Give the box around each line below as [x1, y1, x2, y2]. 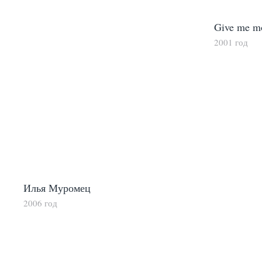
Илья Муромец [23, 181, 91, 195]
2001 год [214, 36, 248, 48]
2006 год [23, 197, 57, 209]
